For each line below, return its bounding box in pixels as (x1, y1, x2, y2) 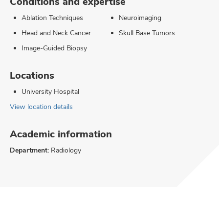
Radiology (49, 146, 81, 154)
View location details (10, 102, 73, 111)
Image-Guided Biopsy (22, 44, 87, 52)
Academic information (10, 128, 112, 140)
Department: (10, 146, 49, 154)
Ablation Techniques (22, 13, 83, 22)
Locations (10, 69, 54, 82)
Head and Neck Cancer (22, 28, 91, 37)
